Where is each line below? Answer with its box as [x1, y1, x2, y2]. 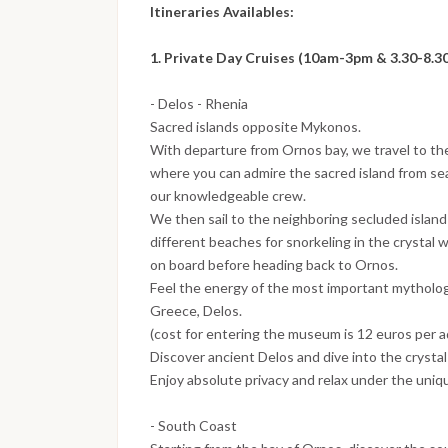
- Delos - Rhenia [150, 95, 248, 113]
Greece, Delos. [150, 302, 242, 320]
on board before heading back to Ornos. [150, 256, 398, 274]
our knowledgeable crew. [150, 187, 306, 205]
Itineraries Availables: [150, 3, 294, 21]
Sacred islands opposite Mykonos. [150, 118, 361, 136]
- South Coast [150, 417, 237, 435]
